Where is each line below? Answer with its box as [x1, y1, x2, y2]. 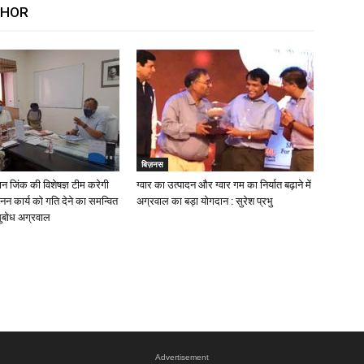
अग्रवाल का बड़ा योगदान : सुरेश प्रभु [136, 195, 273, 207]
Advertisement [155, 353, 209, 362]
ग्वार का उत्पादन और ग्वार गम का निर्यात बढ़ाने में [136, 179, 311, 191]
